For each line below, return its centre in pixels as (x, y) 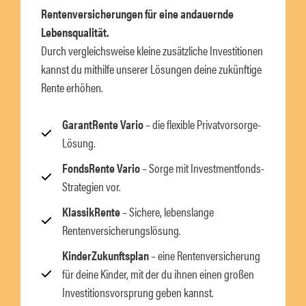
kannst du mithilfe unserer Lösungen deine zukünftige (151, 69)
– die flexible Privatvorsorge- (202, 124)
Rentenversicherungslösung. (122, 230)
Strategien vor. (92, 186)
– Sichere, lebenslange (167, 212)
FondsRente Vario (101, 168)
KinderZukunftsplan (106, 255)
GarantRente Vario (103, 124)
